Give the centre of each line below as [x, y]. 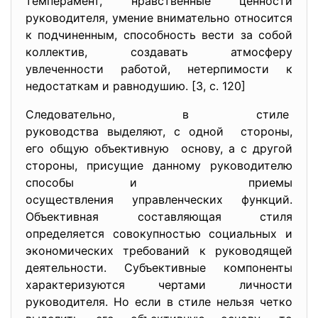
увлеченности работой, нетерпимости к [159, 69]
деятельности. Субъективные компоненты [159, 268]
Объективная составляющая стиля [159, 216]
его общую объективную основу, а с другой [159, 148]
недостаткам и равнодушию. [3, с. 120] [136, 86]
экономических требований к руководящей [159, 251]
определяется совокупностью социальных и [159, 234]
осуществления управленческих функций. [159, 199]
